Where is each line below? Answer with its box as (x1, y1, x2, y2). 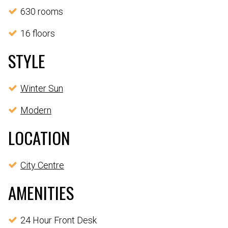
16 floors (20, 27, 55, 39)
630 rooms (20, 6, 63, 17)
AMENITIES (8, 180, 74, 205)
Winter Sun (20, 82, 63, 94)
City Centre (20, 159, 64, 170)
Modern (20, 104, 51, 116)
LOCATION (8, 125, 70, 150)
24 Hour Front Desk (20, 214, 97, 225)
